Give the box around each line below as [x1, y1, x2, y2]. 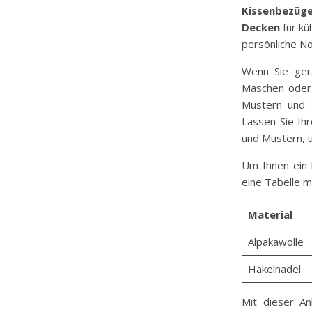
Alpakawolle [247, 235, 304, 249]
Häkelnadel [247, 262, 301, 276]
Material [247, 208, 292, 222]
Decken [242, 20, 280, 35]
